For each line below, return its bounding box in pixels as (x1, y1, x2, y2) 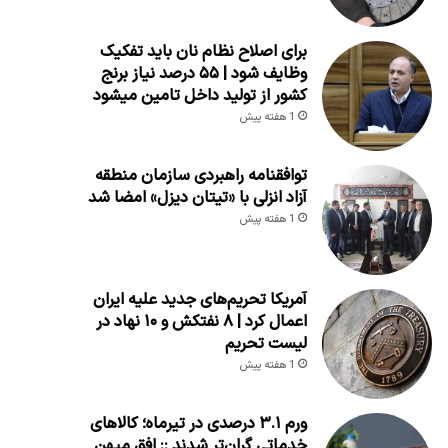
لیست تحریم (224, 331, 307, 356)
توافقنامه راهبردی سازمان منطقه (94, 163, 307, 188)
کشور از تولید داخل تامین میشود (92, 83, 307, 108)
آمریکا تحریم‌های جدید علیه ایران (92, 287, 307, 312)
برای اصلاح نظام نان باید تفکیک (99, 39, 307, 64)
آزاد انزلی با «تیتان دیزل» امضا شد (87, 185, 307, 210)
